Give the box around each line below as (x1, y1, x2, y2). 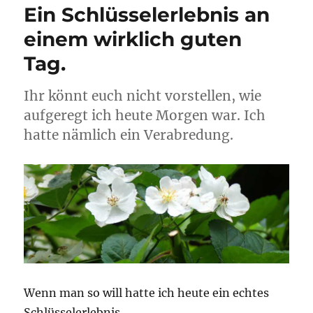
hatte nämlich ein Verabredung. (24, 126, 234, 144)
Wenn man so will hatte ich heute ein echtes (24, 286, 270, 300)
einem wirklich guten (24, 27, 242, 52)
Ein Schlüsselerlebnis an (24, 3, 270, 27)
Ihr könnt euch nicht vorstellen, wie (24, 87, 262, 105)
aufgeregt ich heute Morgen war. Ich (24, 107, 266, 124)
